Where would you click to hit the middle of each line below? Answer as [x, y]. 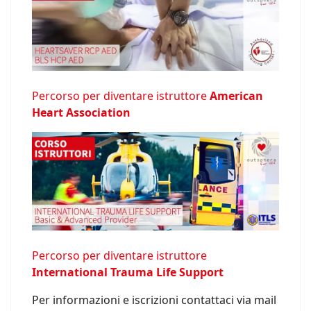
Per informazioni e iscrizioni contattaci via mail [154, 300]
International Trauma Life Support [128, 272]
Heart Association [81, 113]
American [236, 96]
